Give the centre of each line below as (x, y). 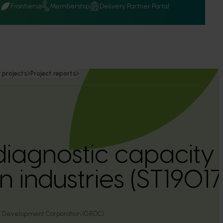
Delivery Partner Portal (134, 6)
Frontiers (24, 6)
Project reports (53, 73)
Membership (70, 6)
